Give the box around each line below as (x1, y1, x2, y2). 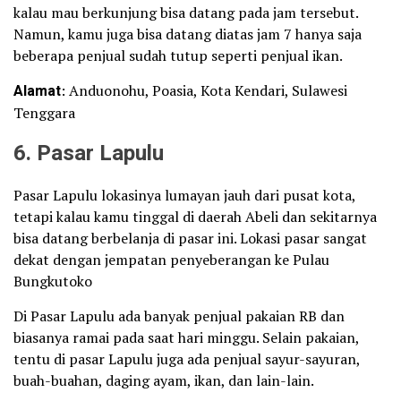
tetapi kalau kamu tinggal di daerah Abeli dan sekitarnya (13, 206, 377, 226)
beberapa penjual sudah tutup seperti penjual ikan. (13, 45, 343, 65)
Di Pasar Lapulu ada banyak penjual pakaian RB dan (13, 305, 345, 326)
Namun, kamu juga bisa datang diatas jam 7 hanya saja (13, 23, 362, 44)
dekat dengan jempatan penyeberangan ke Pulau (13, 249, 329, 269)
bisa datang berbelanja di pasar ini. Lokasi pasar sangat (13, 227, 367, 248)
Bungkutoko (13, 270, 92, 291)
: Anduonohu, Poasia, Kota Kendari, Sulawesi (61, 80, 347, 100)
